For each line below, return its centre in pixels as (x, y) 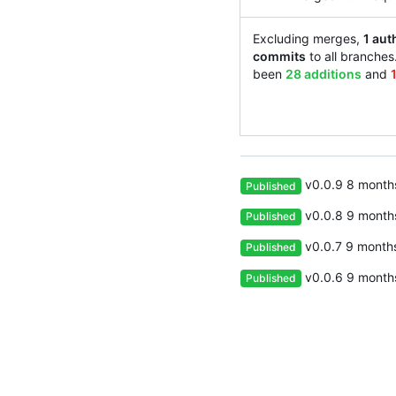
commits (279, 57)
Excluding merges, (308, 39)
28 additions (324, 74)
